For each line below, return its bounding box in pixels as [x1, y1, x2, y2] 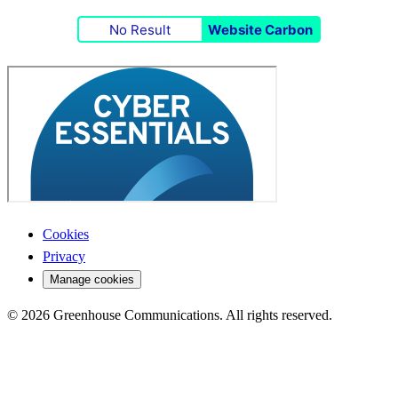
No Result [109, 20, 171, 38]
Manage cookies [50, 273, 134, 287]
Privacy [43, 249, 85, 265]
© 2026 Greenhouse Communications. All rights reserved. [7, 307, 332, 323]
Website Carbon [208, 20, 313, 38]
